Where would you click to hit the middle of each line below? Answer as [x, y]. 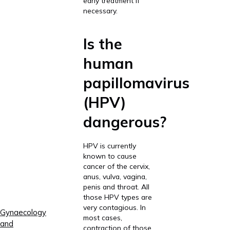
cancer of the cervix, [116, 166]
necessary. [100, 11]
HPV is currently [109, 145]
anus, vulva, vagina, [115, 176]
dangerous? [124, 122]
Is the [102, 44]
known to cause [110, 156]
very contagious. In [114, 207]
